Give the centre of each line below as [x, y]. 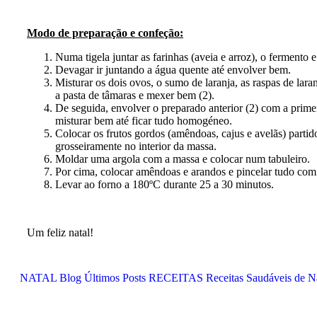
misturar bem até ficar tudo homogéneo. [144, 121]
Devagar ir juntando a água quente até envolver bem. [173, 70]
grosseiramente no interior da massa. [136, 146]
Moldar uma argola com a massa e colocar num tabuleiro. [183, 159]
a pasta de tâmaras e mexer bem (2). [135, 95]
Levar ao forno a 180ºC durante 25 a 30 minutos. [166, 184]
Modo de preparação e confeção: [105, 33]
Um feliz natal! [60, 232]
